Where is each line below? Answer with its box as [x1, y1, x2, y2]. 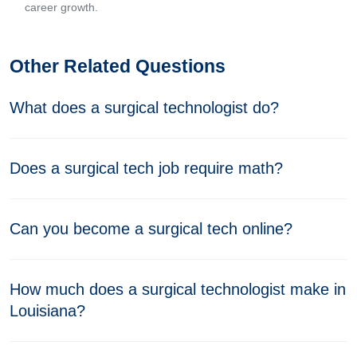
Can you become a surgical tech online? [10, 220, 292, 237]
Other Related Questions [10, 56, 226, 76]
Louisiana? [10, 302, 85, 320]
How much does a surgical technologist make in [10, 280, 346, 298]
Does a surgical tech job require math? [10, 159, 283, 177]
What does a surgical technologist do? [10, 99, 279, 116]
